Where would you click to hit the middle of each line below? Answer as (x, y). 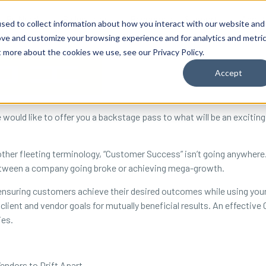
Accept (229, 73)
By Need (22, 19)
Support (201, 19)
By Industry (84, 19)
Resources (151, 19)
